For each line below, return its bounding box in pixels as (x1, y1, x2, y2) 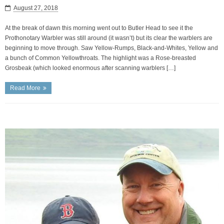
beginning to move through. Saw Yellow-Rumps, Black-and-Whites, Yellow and (5, 44, 218, 51)
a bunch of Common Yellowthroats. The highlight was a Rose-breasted (5, 54, 196, 61)
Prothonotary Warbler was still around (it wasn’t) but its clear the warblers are (5, 34, 212, 41)
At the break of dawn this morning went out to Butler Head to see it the (5, 24, 193, 31)
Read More (10, 84, 40, 91)
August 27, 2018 (13, 4, 58, 11)
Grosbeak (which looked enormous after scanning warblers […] (5, 64, 175, 71)
